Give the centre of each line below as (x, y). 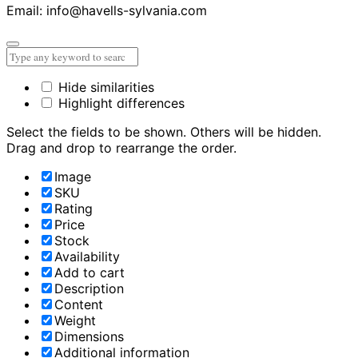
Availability (87, 257)
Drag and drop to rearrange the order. (121, 148)
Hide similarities (104, 88)
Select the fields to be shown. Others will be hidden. (164, 132)
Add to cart (89, 273)
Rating (74, 209)
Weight (75, 321)
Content (79, 305)
